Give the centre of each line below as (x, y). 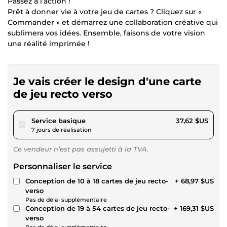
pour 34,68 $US (111, 120)
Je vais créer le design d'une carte (107, 81)
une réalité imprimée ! (49, 43)
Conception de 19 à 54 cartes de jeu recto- (98, 208)
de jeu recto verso (63, 94)
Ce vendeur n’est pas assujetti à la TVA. (81, 149)
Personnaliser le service (63, 166)
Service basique (59, 120)
